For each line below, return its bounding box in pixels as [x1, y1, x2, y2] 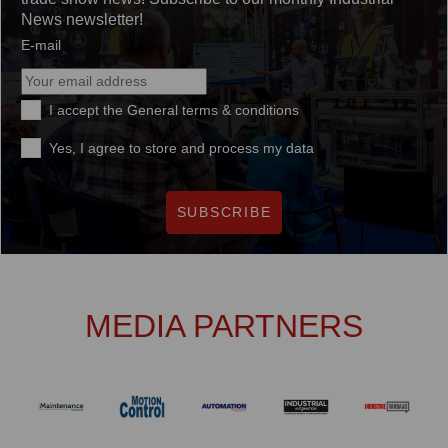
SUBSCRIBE [176, 203, 272, 220]
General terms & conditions [127, 101, 299, 118]
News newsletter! [21, 10, 143, 28]
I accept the [49, 101, 127, 118]
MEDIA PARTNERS [85, 307, 363, 344]
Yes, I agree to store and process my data [49, 139, 314, 156]
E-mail [21, 36, 61, 53]
